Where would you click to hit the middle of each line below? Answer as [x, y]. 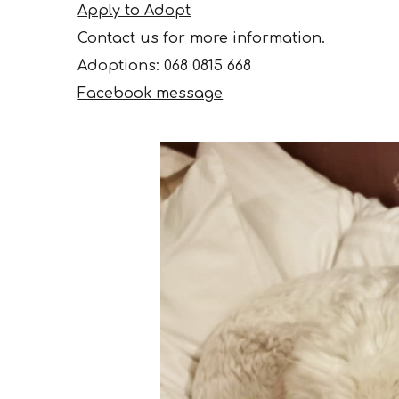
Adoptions [117, 66]
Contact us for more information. [204, 39]
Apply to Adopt [134, 11]
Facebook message [151, 94]
